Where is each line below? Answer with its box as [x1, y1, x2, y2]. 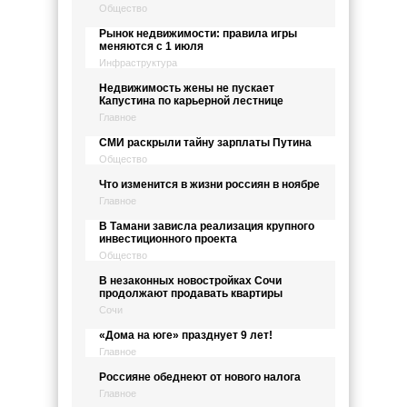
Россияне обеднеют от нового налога [99, 371, 301, 383]
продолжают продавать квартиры [99, 287, 283, 300]
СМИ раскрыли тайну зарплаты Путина [99, 136, 312, 149]
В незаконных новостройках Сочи [99, 274, 282, 287]
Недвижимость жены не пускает [99, 82, 274, 94]
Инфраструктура [99, 57, 177, 68]
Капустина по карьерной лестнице [99, 94, 283, 107]
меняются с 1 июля [99, 40, 203, 53]
